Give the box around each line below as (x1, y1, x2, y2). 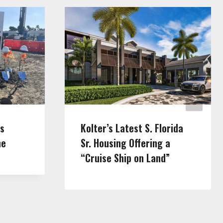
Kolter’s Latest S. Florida (81, 120, 183, 136)
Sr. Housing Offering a (81, 135, 170, 151)
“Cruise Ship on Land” (81, 150, 170, 166)
